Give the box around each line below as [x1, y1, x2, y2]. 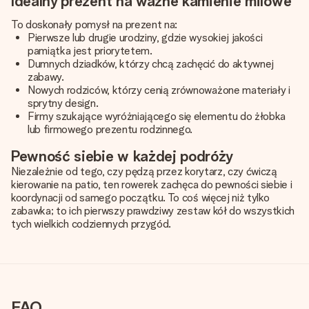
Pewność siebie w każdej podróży [11, 147, 234, 165]
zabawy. [28, 70, 64, 83]
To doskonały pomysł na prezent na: [11, 18, 178, 31]
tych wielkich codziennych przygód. [11, 217, 172, 230]
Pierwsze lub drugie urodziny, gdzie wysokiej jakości [28, 31, 263, 44]
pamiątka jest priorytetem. [28, 44, 152, 57]
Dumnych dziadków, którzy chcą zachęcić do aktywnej [28, 57, 274, 70]
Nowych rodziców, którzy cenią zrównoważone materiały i [28, 83, 290, 97]
